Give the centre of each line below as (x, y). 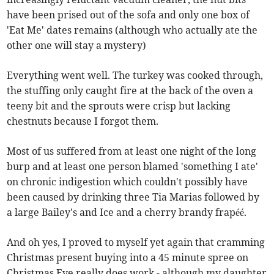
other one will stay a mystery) (77, 45)
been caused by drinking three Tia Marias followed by (133, 197)
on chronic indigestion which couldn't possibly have (128, 182)
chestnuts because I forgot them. (83, 121)
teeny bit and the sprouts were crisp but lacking (119, 106)
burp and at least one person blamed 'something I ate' (133, 166)
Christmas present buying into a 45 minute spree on (128, 257)
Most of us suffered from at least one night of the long (132, 151)
